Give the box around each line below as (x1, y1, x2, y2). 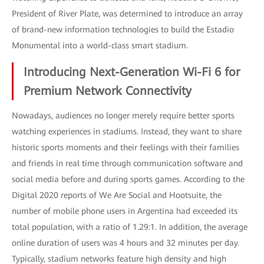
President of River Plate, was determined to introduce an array (12, 9, 243, 18)
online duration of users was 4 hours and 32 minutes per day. (12, 238, 239, 247)
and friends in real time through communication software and (12, 159, 243, 168)
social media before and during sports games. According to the (12, 174, 245, 184)
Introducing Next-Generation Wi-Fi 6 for (24, 65, 240, 79)
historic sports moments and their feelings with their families (12, 143, 239, 152)
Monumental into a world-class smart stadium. (12, 41, 188, 50)
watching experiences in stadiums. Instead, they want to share (12, 127, 242, 136)
